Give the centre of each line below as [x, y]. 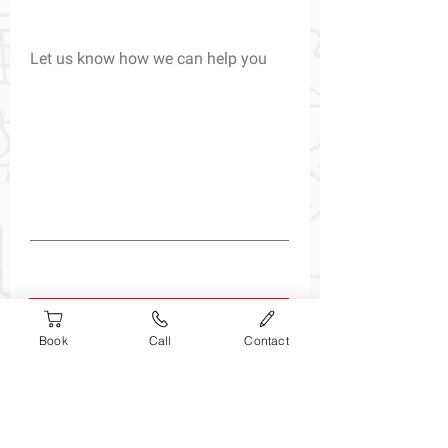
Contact [266, 340]
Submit [159, 306]
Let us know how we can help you [148, 58]
